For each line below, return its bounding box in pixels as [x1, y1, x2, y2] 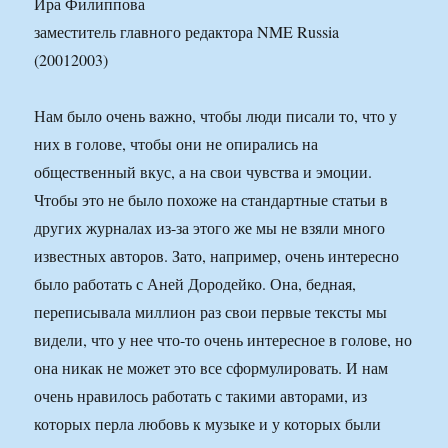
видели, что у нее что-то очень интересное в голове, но [34, 329, 413, 351]
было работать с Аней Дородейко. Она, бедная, [34, 273, 357, 295]
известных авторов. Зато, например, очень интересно [34, 245, 400, 267]
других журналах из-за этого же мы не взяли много [34, 217, 386, 239]
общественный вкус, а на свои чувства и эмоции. [34, 161, 373, 183]
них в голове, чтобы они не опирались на [34, 133, 319, 155]
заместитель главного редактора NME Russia [34, 21, 340, 43]
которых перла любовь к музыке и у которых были [34, 413, 382, 435]
